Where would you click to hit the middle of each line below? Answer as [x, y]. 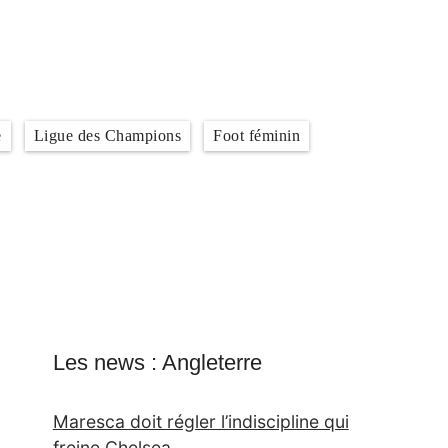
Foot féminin [256, 135]
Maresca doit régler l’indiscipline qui [200, 421]
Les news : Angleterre [157, 362]
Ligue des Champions [107, 135]
